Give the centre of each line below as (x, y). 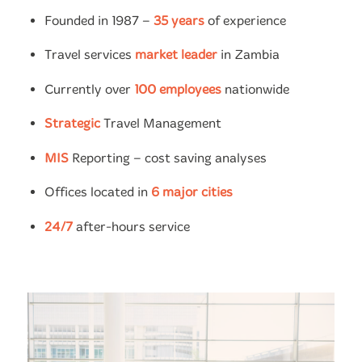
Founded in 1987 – (99, 21)
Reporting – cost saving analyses (168, 158)
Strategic (72, 124)
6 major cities (192, 192)
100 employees (178, 89)
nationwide (255, 89)
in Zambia (248, 55)
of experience (245, 21)
